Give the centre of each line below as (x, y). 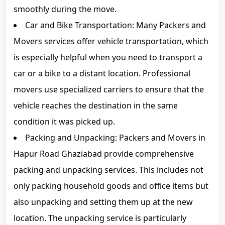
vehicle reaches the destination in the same (96, 105)
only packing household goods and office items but (111, 186)
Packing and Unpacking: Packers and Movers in (115, 138)
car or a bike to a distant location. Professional (102, 73)
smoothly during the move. (65, 9)
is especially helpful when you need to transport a (108, 57)
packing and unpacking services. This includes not (108, 170)
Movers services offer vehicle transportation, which (111, 41)
